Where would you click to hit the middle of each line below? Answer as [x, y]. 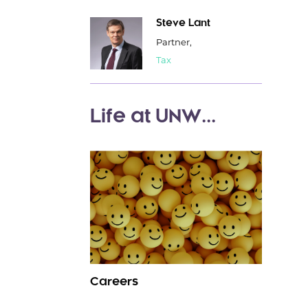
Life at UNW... [153, 118]
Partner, [174, 42]
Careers [114, 282]
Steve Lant [183, 24]
